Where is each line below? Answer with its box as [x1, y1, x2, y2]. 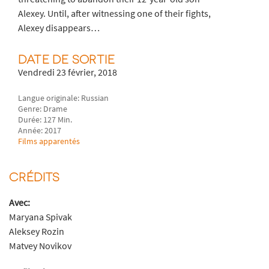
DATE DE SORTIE [18, 51, 115, 66]
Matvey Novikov [9, 240, 71, 252]
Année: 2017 [18, 125, 62, 136]
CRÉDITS [9, 169, 60, 184]
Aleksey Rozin [9, 225, 64, 238]
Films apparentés [18, 136, 80, 147]
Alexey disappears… [18, 21, 100, 34]
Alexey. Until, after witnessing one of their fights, [18, 7, 211, 19]
